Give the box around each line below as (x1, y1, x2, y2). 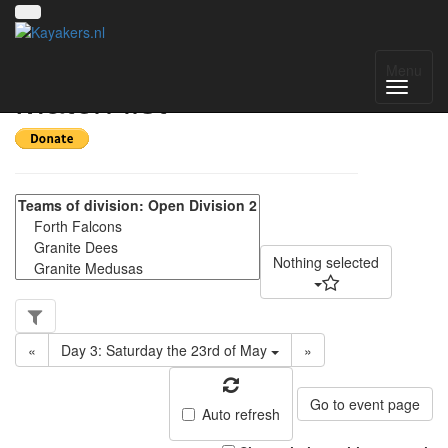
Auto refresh (202, 404, 280, 425)
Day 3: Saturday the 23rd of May (61, 340, 271, 361)
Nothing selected (273, 252, 379, 273)
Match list (15, 73, 167, 124)
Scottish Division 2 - (15, 34, 331, 85)
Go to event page (310, 394, 420, 415)
